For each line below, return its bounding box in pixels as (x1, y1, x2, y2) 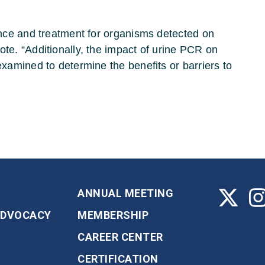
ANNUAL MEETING (77, 186, 173, 199)
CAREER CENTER (77, 230, 163, 243)
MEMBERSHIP (77, 208, 148, 221)
